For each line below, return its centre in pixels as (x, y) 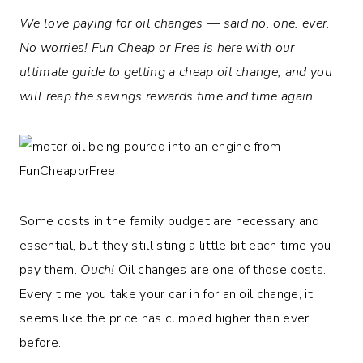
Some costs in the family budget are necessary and (170, 221)
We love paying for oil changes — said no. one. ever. (175, 23)
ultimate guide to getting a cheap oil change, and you (176, 72)
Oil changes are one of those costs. (222, 269)
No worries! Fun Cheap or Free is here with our (157, 47)
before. (41, 342)
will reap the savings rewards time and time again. (169, 96)
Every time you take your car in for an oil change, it (166, 294)
